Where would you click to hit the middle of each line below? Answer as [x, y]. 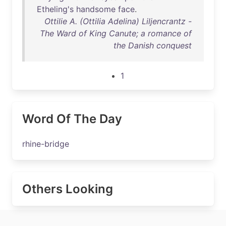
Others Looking [68, 189]
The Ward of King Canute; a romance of [116, 33]
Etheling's [55, 9]
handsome [96, 9]
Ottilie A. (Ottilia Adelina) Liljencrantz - [118, 21]
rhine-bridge [46, 144]
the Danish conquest [153, 45]
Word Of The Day [72, 119]
